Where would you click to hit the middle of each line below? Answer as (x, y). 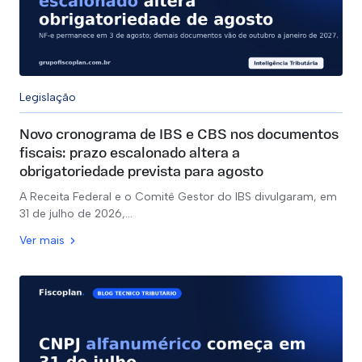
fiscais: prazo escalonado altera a (130, 154)
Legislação (48, 97)
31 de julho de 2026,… (76, 214)
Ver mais (42, 240)
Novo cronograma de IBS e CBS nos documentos (179, 135)
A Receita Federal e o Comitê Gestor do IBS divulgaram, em (178, 197)
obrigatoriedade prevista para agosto (141, 173)
